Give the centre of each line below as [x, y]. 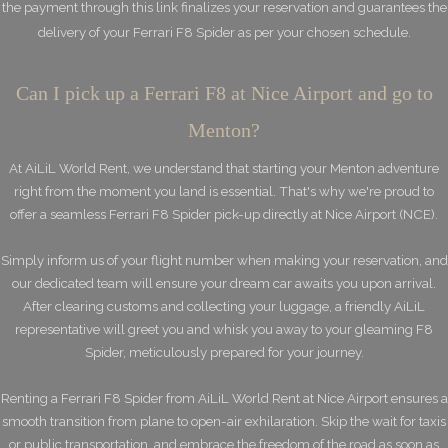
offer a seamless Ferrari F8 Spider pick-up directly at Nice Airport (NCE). [224, 214]
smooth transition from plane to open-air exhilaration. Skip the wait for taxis [224, 421]
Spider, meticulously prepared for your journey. [224, 352]
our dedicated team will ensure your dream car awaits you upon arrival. [224, 283]
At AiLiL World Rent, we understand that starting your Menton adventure [224, 168]
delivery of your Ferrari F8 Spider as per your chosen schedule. [224, 32]
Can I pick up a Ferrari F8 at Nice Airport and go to [224, 93]
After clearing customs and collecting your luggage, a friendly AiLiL [224, 306]
